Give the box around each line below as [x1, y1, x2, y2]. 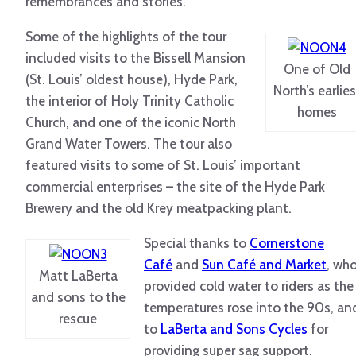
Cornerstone [250, 234, 324, 251]
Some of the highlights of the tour [25, 28, 226, 44]
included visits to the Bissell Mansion [25, 49, 246, 66]
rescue [59, 311, 97, 327]
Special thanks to [144, 234, 250, 251]
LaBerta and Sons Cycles [161, 320, 308, 337]
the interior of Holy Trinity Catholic [25, 92, 234, 109]
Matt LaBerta [38, 268, 118, 284]
